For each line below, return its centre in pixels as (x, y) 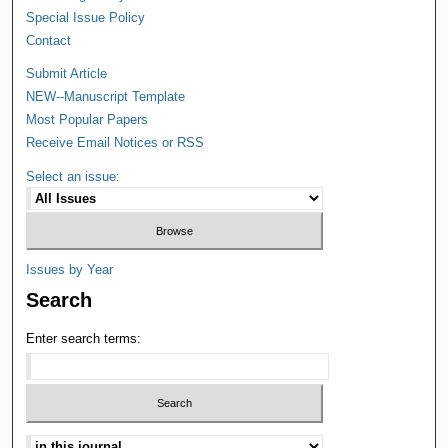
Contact (49, 40)
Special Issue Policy (86, 17)
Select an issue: (73, 176)
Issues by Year (70, 270)
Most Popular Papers (87, 119)
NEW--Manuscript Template (106, 96)
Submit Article (67, 73)
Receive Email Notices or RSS (115, 142)
